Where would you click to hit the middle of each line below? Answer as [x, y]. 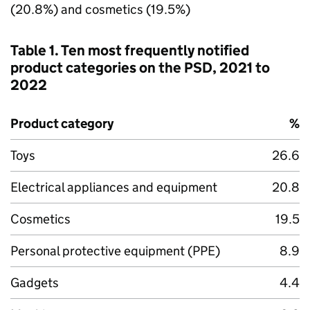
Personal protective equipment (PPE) [115, 251]
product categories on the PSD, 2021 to [140, 68]
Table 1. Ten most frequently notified [130, 51]
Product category [62, 124]
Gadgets [35, 283]
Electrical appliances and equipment [114, 187]
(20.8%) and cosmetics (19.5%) [100, 9]
